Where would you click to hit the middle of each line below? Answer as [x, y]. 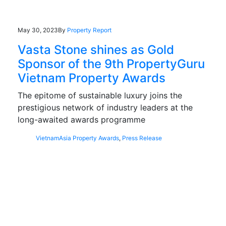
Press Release [142, 138]
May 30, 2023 [38, 30]
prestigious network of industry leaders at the [105, 107]
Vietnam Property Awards [92, 78]
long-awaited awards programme [81, 119]
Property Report [89, 30]
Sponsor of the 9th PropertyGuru [111, 64]
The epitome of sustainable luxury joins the [100, 95]
